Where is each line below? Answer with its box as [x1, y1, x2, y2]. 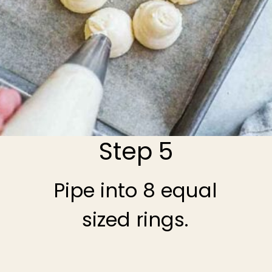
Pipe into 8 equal [53, 176, 217, 204]
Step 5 [98, 135, 173, 169]
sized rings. [82, 205, 189, 233]
